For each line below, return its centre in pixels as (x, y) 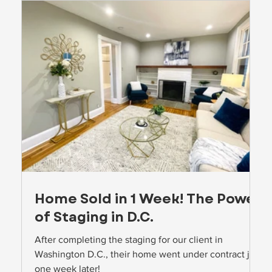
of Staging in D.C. (94, 217)
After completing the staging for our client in (129, 240)
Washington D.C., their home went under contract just (149, 254)
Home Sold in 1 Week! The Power (148, 199)
